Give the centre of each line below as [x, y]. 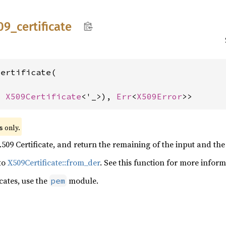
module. [82, 181]
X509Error [159, 96]
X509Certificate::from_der [54, 162]
